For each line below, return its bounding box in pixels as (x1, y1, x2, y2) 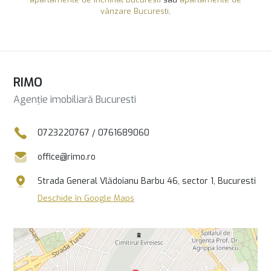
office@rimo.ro (38, 151, 96, 163)
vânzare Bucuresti (100, 5, 169, 16)
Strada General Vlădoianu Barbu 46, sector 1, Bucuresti (38, 175, 256, 187)
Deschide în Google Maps (38, 192, 134, 203)
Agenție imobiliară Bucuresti (13, 93, 136, 106)
